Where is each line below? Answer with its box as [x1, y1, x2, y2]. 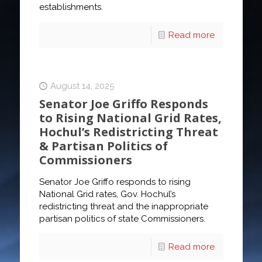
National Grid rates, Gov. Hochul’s [39, 189, 175, 200]
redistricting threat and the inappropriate [39, 201, 208, 212]
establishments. [39, 2, 103, 13]
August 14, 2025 [50, 81, 114, 92]
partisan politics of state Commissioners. [39, 213, 205, 225]
